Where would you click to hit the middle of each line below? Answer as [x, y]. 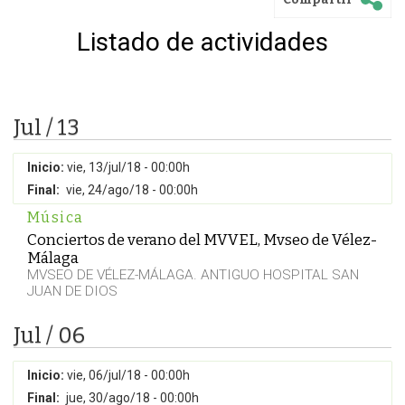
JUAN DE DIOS [72, 291]
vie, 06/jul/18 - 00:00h [128, 375]
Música [56, 217]
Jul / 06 [49, 335]
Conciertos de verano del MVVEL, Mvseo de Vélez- [202, 240]
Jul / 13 [47, 127]
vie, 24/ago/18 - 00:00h [132, 190]
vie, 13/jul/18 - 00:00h [128, 167]
